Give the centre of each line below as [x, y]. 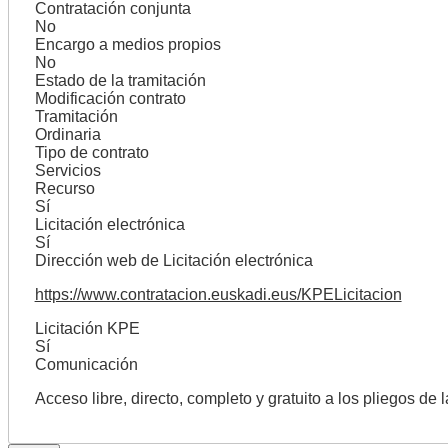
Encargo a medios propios [127, 44]
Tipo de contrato [91, 152]
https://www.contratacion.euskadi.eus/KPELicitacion [218, 294]
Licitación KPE [87, 328]
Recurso [64, 188]
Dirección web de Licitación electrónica [173, 260]
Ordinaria [67, 134]
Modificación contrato [110, 98]
